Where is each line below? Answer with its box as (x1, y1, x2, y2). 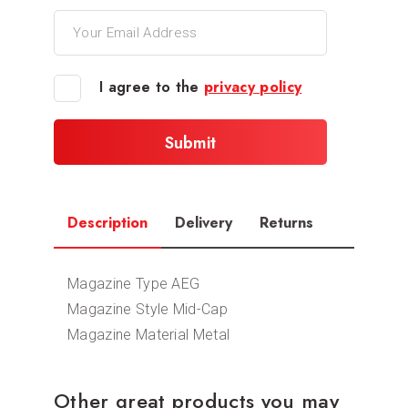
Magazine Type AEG (67, 274, 200, 292)
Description (67, 211, 148, 233)
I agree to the (99, 76, 204, 97)
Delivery (175, 211, 232, 233)
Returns (260, 211, 313, 233)
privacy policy (203, 76, 302, 97)
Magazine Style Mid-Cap (67, 300, 229, 318)
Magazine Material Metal (67, 325, 230, 343)
